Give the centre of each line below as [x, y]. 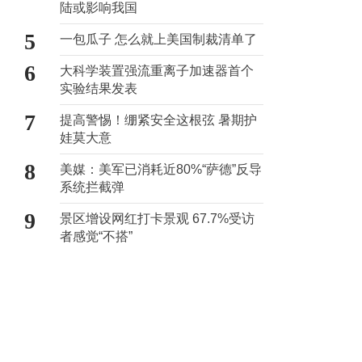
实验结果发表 [99, 88]
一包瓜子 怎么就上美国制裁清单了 [158, 39]
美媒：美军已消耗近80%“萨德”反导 [161, 169]
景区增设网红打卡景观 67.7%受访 [157, 219]
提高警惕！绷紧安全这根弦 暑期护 [158, 120]
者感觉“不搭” [96, 236]
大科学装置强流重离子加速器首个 [157, 71]
